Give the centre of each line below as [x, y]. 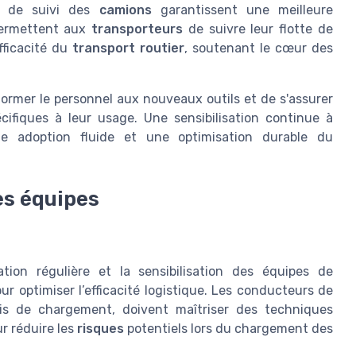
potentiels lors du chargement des [228, 328]
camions [125, 10]
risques [101, 328]
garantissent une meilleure [242, 10]
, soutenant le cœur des [259, 48]
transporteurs [137, 29]
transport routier [128, 48]
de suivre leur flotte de [258, 29]
